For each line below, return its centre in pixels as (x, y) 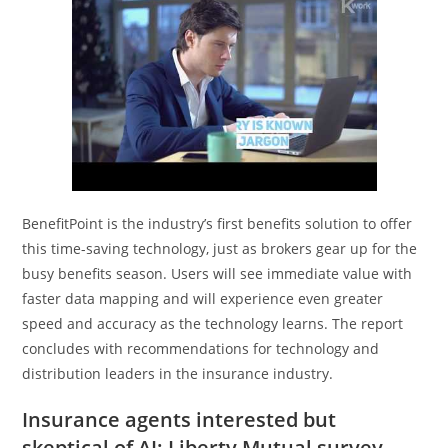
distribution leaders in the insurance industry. (178, 373)
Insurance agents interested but (179, 419)
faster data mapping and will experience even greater (203, 298)
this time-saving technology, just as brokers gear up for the (220, 248)
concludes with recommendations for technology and (201, 348)
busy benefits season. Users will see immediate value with (217, 273)
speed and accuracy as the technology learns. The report (213, 323)
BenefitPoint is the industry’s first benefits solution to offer (217, 223)
